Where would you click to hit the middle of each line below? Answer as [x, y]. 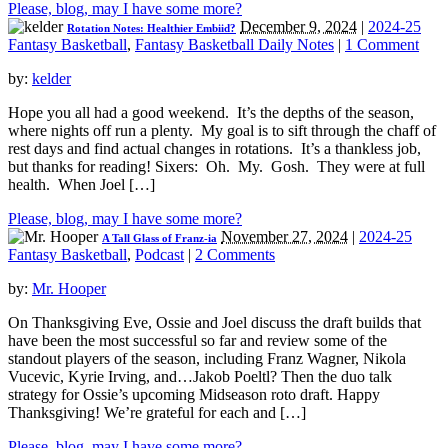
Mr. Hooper [69, 289]
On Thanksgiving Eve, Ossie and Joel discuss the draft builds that [214, 323]
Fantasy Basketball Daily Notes [234, 45]
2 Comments [235, 255]
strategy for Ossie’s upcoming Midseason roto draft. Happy [194, 395]
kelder [51, 79]
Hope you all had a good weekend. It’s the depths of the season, [211, 113]
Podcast [159, 255]
